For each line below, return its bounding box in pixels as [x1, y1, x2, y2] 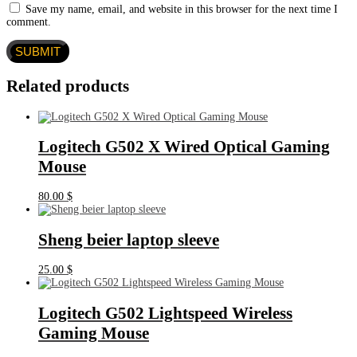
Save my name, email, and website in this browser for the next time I [25, 2, 338, 15]
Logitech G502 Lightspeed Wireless [38, 303, 292, 323]
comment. [6, 15, 51, 28]
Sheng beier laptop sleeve [38, 229, 219, 249]
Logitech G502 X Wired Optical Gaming [38, 137, 330, 157]
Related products [6, 76, 129, 96]
